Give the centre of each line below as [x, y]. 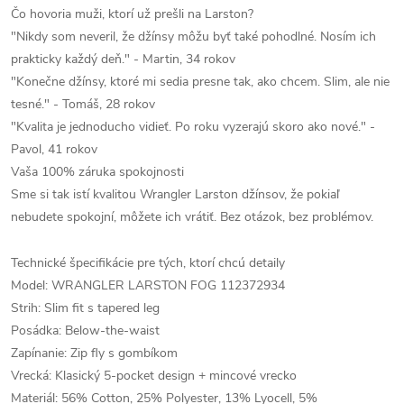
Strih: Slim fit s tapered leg [85, 308]
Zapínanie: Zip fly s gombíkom [94, 353]
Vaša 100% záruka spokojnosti [97, 172]
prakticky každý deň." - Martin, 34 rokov [123, 59]
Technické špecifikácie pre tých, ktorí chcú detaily [148, 263]
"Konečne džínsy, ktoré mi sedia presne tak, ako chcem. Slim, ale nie [200, 82]
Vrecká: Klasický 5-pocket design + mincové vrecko [154, 376]
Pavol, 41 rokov [54, 149]
